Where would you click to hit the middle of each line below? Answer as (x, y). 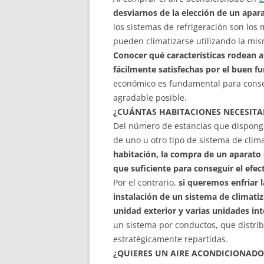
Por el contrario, (146, 182)
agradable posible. (150, 98)
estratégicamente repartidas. (171, 239)
